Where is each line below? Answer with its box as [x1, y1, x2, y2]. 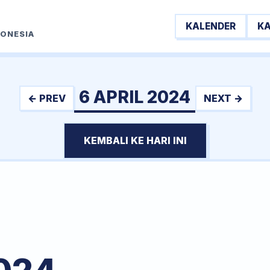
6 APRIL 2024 [78, 87, 190, 107]
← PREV [27, 92, 66, 104]
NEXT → [203, 92, 243, 104]
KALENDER [186, 20, 236, 32]
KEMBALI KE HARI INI [83, 134, 187, 146]
